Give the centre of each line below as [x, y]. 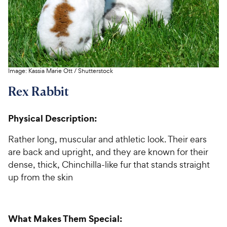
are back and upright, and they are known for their [108, 152]
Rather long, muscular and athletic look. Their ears [107, 139]
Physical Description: [52, 118]
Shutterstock [96, 71]
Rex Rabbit [39, 91]
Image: [18, 71]
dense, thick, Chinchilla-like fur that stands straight [109, 164]
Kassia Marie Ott [50, 71]
